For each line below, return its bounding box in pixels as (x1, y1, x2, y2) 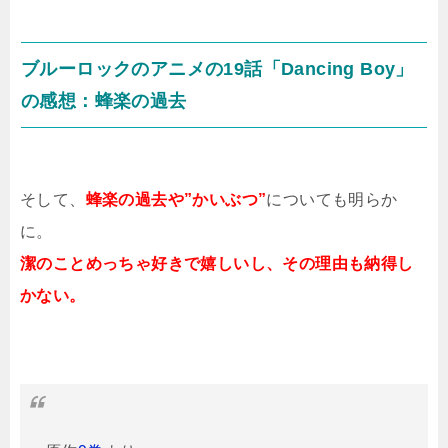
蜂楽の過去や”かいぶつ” (85, 191, 267, 208)
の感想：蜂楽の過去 (21, 91, 187, 111)
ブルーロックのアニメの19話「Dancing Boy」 (21, 59, 414, 79)
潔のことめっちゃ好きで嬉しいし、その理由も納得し (20, 255, 414, 272)
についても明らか (266, 191, 398, 208)
